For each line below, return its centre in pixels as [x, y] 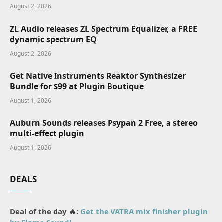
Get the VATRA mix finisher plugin [144, 211]
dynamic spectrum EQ [53, 39]
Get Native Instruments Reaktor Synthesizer [98, 76]
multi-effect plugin [47, 134]
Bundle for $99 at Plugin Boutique [77, 86]
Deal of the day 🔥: [45, 211]
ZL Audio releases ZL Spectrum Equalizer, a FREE [104, 29]
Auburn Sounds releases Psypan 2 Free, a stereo [104, 123]
